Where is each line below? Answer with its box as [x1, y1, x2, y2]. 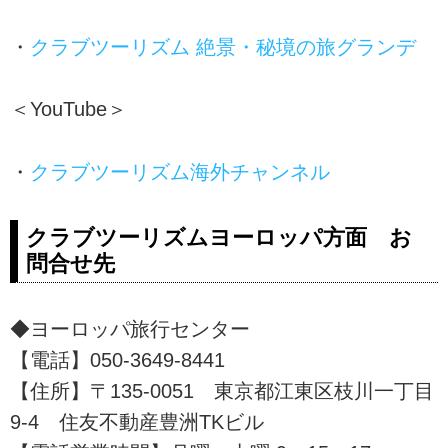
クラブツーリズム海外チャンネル [30, 160, 330, 183]
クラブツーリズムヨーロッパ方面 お [26, 224, 412, 250]
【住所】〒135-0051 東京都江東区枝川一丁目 [10, 379, 434, 402]
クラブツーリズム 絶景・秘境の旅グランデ [30, 35, 416, 58]
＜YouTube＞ [10, 98, 127, 121]
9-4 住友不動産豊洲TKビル [10, 410, 264, 433]
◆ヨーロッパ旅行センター [10, 317, 250, 340]
